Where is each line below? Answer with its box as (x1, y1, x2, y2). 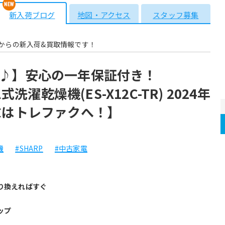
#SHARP (15, 143, 43, 153)
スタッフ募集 (153, 10, 199, 20)
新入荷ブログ (9, 10, 55, 20)
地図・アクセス (77, 10, 131, 20)
